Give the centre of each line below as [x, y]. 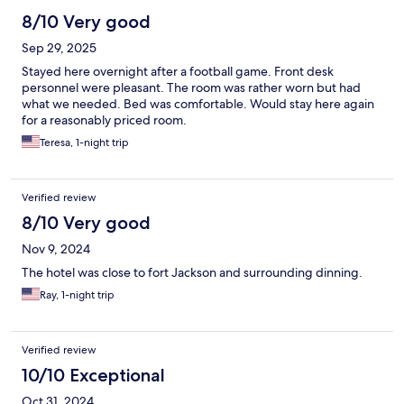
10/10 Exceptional [93, 376]
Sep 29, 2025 [59, 48]
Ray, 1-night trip [77, 295]
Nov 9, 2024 [56, 249]
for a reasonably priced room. [104, 120]
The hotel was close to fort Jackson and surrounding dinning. [192, 273]
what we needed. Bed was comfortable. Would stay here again [198, 104]
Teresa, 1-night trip [84, 143]
